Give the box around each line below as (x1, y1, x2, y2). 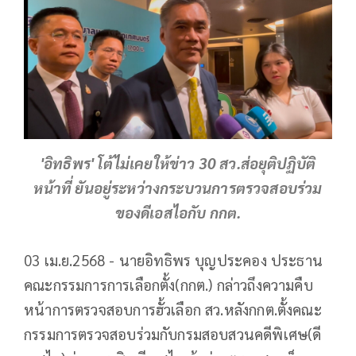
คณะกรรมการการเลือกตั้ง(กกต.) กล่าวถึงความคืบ (24, 274, 313, 294)
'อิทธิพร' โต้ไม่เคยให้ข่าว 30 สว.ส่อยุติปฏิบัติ (40, 153, 316, 172)
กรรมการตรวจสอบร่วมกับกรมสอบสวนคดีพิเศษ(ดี (24, 323, 322, 343)
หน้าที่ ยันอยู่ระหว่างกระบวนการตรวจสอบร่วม (33, 177, 323, 197)
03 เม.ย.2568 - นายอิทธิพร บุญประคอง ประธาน (24, 250, 323, 269)
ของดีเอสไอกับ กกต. (114, 202, 242, 222)
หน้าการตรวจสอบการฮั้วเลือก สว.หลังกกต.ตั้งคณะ (24, 299, 322, 319)
